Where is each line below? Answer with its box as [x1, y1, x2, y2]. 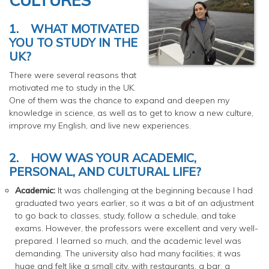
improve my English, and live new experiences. [9, 119, 191, 131]
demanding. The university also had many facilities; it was [15, 247, 241, 259]
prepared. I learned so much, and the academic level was [15, 235, 241, 246]
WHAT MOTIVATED [31, 20, 139, 36]
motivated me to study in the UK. [9, 82, 136, 93]
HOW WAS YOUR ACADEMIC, [31, 150, 196, 165]
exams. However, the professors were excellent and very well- [15, 222, 258, 234]
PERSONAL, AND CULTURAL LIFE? [9, 163, 201, 179]
